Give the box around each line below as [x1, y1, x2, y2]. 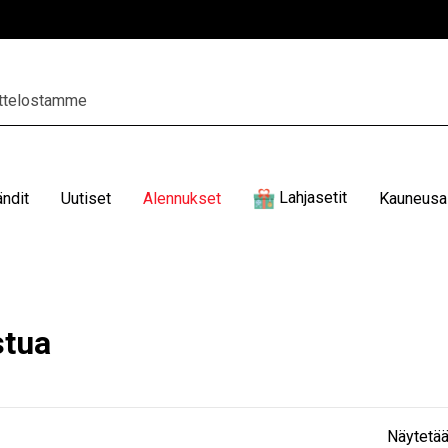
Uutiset [60, 188, 111, 208]
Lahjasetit [278, 188, 347, 208]
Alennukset [142, 188, 221, 208]
